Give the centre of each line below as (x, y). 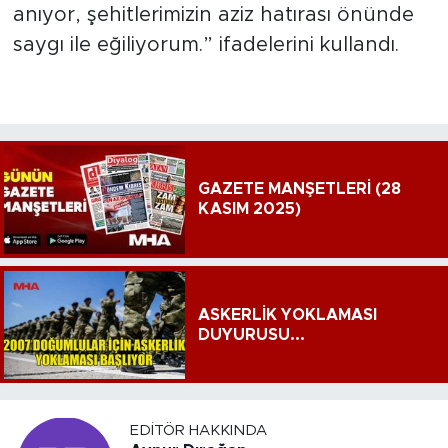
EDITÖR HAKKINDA (198, 430)
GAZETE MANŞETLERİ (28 (299, 189)
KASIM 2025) (249, 209)
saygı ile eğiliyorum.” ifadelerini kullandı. (205, 45)
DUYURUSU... (251, 334)
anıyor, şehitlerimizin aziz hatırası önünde (213, 15)
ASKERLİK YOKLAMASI (287, 314)
